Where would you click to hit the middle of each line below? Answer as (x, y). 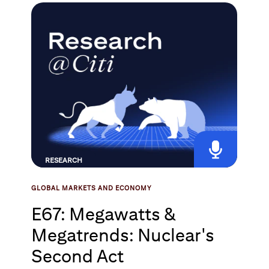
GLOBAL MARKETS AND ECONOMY (92, 188)
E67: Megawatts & (104, 214)
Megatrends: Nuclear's (123, 235)
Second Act (78, 256)
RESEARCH (64, 160)
